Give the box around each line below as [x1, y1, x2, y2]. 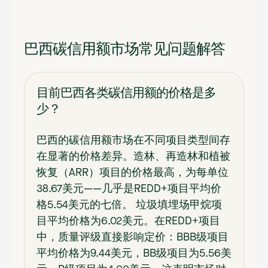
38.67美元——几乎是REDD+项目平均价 [36, 184, 221, 195]
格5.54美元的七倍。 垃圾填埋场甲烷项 [36, 200, 222, 211]
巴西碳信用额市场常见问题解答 [24, 38, 225, 59]
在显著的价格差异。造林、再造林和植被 [36, 151, 230, 163]
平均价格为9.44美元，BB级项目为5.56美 [36, 248, 232, 260]
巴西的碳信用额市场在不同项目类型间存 [36, 135, 230, 147]
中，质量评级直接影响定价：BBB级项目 [36, 232, 229, 243]
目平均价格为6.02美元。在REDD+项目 [36, 216, 220, 227]
